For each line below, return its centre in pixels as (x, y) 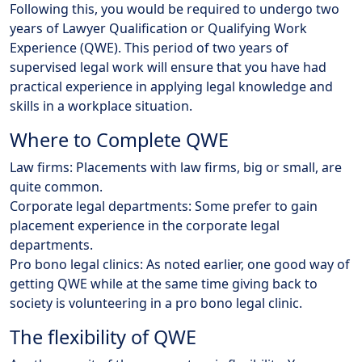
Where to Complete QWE (119, 140)
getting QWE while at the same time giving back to (164, 284)
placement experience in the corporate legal (145, 226)
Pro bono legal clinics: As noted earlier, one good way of (180, 265)
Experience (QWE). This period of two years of (149, 48)
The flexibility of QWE (103, 337)
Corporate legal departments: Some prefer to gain (164, 206)
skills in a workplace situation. (101, 106)
